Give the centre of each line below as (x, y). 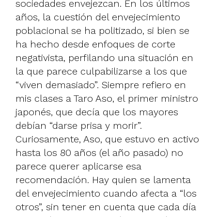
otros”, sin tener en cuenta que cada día (106, 207)
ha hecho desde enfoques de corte (95, 44)
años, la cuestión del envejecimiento (98, 17)
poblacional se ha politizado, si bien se (102, 30)
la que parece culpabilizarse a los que (101, 71)
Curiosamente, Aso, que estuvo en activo (107, 139)
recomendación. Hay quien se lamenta (103, 179)
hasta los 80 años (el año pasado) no (99, 152)
